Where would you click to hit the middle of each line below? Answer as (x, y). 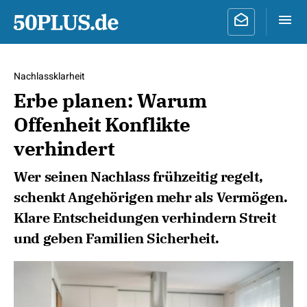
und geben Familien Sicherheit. (116, 238)
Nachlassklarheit (49, 76)
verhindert (64, 148)
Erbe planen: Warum (110, 100)
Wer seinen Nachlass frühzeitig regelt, (138, 176)
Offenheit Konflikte (102, 124)
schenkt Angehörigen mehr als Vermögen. (151, 197)
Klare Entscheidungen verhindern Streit (145, 218)
